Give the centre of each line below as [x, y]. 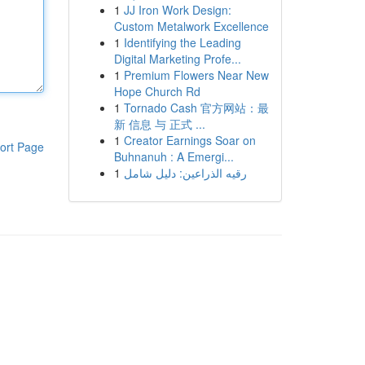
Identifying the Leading [182, 42]
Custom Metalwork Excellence [191, 26]
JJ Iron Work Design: [177, 10]
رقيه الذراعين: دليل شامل [185, 173]
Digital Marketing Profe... [177, 59]
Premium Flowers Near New [196, 75]
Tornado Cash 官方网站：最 [196, 108]
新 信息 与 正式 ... [159, 124]
